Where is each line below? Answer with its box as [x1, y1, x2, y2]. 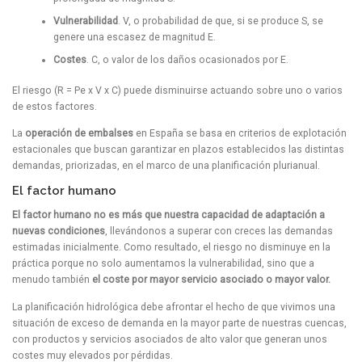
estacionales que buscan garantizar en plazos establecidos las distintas [12, 144, 344, 156]
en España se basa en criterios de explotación [136, 128, 347, 140]
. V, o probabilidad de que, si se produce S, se [117, 15, 323, 27]
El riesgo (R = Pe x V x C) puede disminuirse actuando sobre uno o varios [12, 85, 343, 97]
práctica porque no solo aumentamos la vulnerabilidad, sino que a [12, 258, 314, 270]
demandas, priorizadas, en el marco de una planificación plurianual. [12, 160, 320, 172]
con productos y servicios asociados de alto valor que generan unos [12, 333, 327, 345]
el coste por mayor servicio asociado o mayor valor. [92, 274, 330, 286]
